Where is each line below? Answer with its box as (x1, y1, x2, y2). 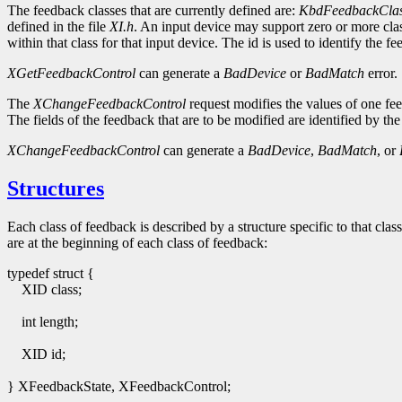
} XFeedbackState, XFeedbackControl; (7, 379, 231, 395)
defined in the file (7, 19, 109, 35)
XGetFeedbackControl (7, 66, 135, 82)
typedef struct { (7, 266, 94, 282)
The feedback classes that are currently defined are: (7, 3, 299, 19)
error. (364, 66, 398, 82)
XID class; (18, 282, 82, 298)
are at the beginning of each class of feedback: (7, 235, 267, 251)
